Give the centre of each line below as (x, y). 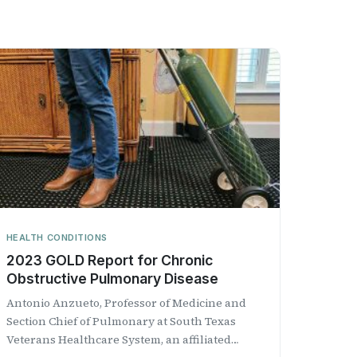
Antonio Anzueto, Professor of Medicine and (126, 302)
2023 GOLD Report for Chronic (109, 260)
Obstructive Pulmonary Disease (112, 278)
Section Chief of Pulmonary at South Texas (121, 321)
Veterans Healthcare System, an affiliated (118, 339)
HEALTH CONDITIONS (57, 237)
